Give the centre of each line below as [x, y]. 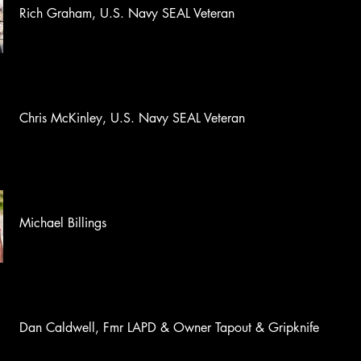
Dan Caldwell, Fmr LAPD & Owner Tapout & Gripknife [169, 328]
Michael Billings [63, 223]
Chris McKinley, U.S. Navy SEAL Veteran [132, 118]
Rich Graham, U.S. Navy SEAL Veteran [127, 13]
